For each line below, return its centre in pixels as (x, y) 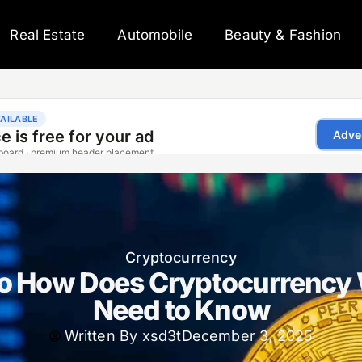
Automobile (155, 35)
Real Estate (48, 35)
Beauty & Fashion (283, 35)
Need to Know (181, 310)
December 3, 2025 (247, 336)
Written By (101, 336)
